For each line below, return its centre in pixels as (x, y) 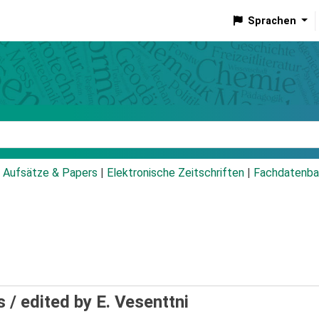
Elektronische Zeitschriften (176, 173)
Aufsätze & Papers (50, 173)
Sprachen (272, 21)
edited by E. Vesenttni (105, 302)
